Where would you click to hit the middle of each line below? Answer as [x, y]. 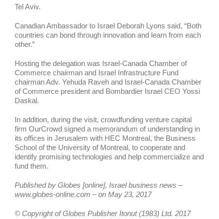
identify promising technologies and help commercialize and [109, 157]
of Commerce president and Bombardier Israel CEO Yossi [107, 91]
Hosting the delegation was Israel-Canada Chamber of [101, 63]
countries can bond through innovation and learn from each [108, 35]
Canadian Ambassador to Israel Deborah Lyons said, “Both [108, 26]
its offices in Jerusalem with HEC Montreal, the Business [105, 138]
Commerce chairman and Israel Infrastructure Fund [97, 73]
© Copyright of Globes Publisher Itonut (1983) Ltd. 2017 [103, 213]
